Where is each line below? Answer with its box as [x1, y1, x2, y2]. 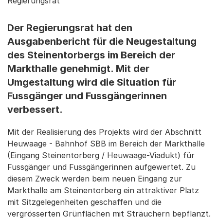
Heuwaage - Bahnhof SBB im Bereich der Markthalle [7, 139, 205, 148]
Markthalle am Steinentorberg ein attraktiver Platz [7, 185, 199, 195]
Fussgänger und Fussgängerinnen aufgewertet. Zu [7, 162, 196, 172]
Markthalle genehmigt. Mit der [7, 63, 149, 74]
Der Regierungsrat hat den [7, 22, 132, 34]
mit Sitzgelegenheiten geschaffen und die [7, 197, 162, 207]
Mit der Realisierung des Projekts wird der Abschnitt [7, 127, 201, 137]
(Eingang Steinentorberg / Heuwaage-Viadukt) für [7, 150, 195, 160]
